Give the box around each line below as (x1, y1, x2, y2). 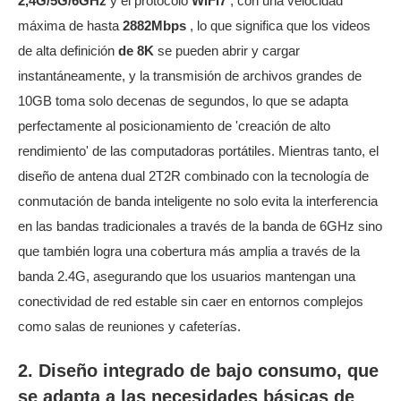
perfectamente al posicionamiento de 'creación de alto (18, 119, 330, 134)
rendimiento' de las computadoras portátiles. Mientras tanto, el (18, 144, 379, 159)
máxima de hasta (18, 19, 123, 34)
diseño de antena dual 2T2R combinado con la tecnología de (18, 169, 369, 184)
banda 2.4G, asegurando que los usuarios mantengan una (18, 269, 355, 285)
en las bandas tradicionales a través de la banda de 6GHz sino (18, 219, 382, 235)
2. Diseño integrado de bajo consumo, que (18, 361, 379, 381)
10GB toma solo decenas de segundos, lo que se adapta (18, 94, 348, 109)
